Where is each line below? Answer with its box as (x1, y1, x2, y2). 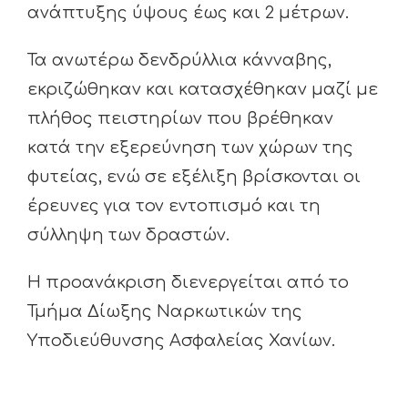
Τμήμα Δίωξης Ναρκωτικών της (27, 302, 302, 321)
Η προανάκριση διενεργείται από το (27, 273, 349, 292)
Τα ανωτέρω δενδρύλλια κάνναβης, (27, 51, 331, 70)
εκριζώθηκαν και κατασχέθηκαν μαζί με (27, 80, 378, 99)
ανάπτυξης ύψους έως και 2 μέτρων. (27, 4, 349, 23)
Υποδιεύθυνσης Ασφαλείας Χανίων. (27, 331, 335, 351)
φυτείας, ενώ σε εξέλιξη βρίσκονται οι (27, 168, 361, 187)
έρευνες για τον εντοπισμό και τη (27, 197, 321, 216)
